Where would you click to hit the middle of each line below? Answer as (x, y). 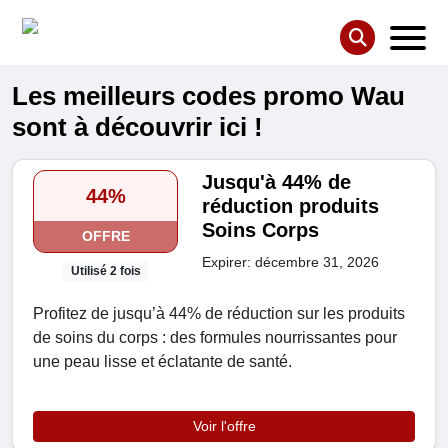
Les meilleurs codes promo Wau (208, 96)
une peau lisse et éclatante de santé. (162, 362)
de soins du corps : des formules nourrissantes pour (215, 338)
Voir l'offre (224, 426)
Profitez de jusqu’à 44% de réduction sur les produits (219, 314)
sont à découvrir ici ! (137, 127)
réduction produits (291, 206)
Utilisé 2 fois (105, 271)
